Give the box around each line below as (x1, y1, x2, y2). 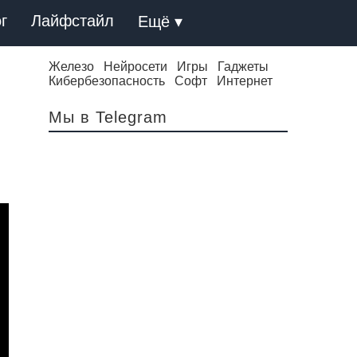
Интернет (217, 74, 273, 88)
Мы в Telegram (49, 108, 167, 126)
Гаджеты (218, 60, 269, 73)
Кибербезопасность (49, 74, 165, 88)
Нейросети (104, 60, 167, 73)
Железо (49, 60, 94, 73)
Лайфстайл (31, 12, 114, 29)
